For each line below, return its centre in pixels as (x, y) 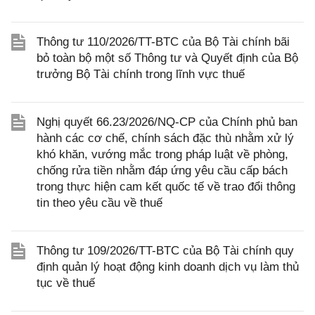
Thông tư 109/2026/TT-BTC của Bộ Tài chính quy (165, 251)
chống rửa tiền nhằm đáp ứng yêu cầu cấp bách (162, 171)
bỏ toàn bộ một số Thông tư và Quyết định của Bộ (167, 58)
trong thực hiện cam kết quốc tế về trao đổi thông (166, 187)
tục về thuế (66, 283)
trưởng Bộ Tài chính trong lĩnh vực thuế (141, 74)
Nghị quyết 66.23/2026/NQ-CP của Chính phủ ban (167, 122)
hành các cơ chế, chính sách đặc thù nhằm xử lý (165, 138)
